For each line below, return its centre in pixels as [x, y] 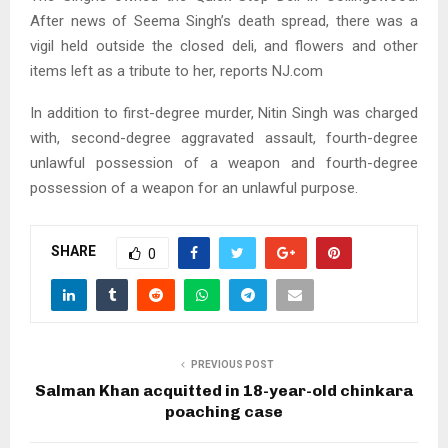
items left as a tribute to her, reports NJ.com [176, 70]
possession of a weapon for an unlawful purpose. [194, 187]
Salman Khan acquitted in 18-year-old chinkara [224, 390]
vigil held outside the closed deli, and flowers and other [224, 45]
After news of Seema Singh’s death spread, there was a [224, 20]
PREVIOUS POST [232, 364]
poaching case [224, 411]
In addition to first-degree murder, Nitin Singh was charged [224, 112]
